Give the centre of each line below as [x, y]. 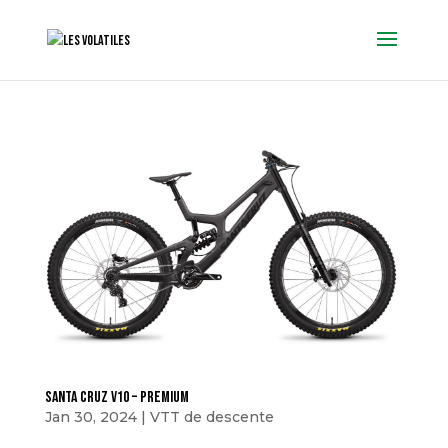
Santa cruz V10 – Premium [116, 397]
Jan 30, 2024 [90, 416]
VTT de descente [211, 416]
